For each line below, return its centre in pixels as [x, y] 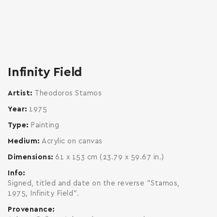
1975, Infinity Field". [43, 194]
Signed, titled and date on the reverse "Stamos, [94, 183]
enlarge [186, 57]
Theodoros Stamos [68, 93]
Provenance [30, 209]
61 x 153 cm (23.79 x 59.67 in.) [110, 157]
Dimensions [29, 157]
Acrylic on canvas [72, 141]
